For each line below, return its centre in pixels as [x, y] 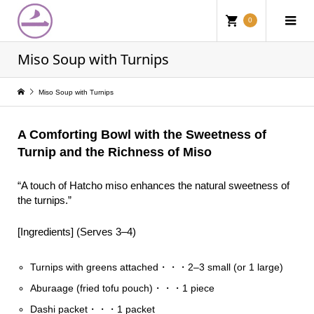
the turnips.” [44, 200]
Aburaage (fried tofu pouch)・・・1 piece [123, 288]
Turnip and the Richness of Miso [114, 152]
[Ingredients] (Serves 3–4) [76, 232]
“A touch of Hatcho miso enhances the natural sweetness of [153, 186]
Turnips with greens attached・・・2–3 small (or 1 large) [157, 267]
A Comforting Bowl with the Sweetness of [142, 135]
